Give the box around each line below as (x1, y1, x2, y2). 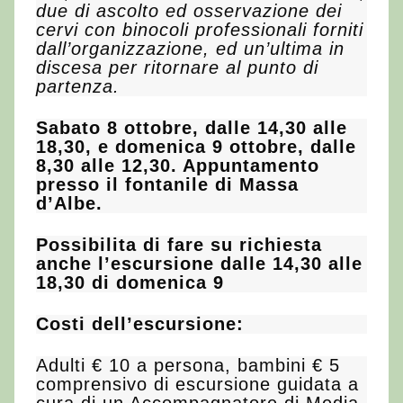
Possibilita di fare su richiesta (36, 234, 322, 255)
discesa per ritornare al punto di (36, 57, 318, 77)
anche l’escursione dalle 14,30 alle (36, 253, 363, 273)
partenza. (36, 76, 120, 96)
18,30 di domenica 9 (36, 272, 224, 292)
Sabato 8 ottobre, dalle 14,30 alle (36, 117, 347, 138)
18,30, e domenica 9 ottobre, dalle (36, 136, 356, 157)
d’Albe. (36, 193, 103, 213)
